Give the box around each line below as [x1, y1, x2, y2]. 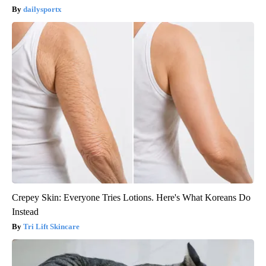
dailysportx [23, 5, 62, 14]
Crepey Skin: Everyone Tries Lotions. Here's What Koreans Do [12, 192, 251, 203]
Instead [12, 207, 39, 217]
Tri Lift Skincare [23, 222, 80, 232]
